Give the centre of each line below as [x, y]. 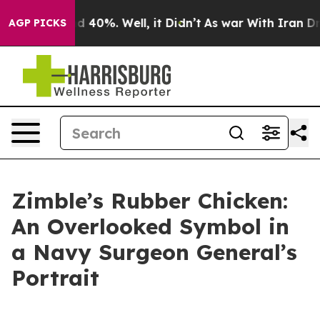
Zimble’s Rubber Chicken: [150, 201]
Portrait [55, 278]
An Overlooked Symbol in [150, 226]
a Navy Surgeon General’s [154, 252]
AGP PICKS [37, 23]
